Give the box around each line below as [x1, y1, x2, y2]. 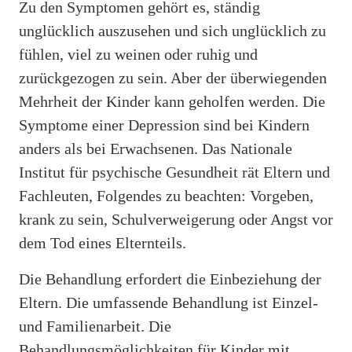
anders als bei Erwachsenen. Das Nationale [19, 139, 292, 157]
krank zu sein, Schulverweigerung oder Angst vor [19, 210, 333, 228]
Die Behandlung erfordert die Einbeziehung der [19, 269, 321, 288]
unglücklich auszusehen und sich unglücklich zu [19, 21, 326, 39]
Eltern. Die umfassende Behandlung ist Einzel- [19, 293, 318, 311]
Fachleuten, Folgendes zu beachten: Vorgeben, [19, 186, 313, 204]
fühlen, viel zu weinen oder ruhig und [19, 45, 258, 63]
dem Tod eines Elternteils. [19, 233, 186, 251]
